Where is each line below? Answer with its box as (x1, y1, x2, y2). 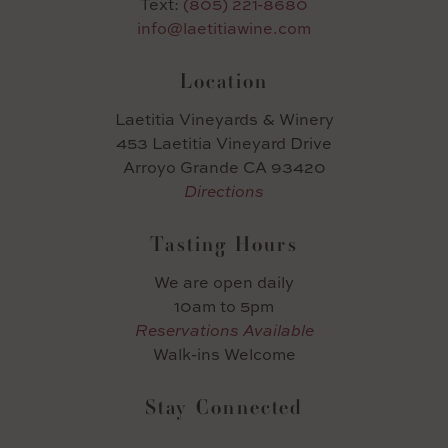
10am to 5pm (174, 294, 274, 317)
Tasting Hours (150, 230, 298, 258)
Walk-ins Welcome (152, 342, 296, 365)
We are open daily (154, 270, 294, 293)
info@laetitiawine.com (137, 17, 311, 40)
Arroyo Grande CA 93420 (122, 156, 326, 179)
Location (179, 67, 269, 95)
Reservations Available (134, 318, 314, 341)
